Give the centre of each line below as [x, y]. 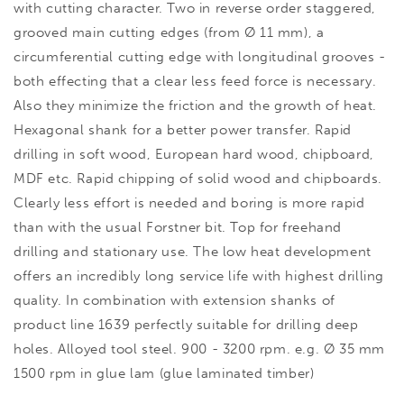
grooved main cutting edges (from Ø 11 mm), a [169, 32]
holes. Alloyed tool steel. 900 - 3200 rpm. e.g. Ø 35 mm [200, 349]
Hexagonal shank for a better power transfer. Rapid [183, 129]
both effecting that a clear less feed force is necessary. [195, 81]
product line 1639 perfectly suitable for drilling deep [186, 324]
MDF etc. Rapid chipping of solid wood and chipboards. [198, 178]
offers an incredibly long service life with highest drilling [199, 275]
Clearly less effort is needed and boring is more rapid [189, 202]
